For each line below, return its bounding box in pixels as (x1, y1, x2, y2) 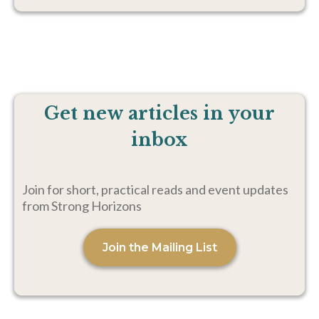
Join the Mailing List (102, 240, 217, 254)
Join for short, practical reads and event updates (22, 181, 288, 197)
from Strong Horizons (22, 197, 142, 214)
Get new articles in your (44, 102, 275, 125)
